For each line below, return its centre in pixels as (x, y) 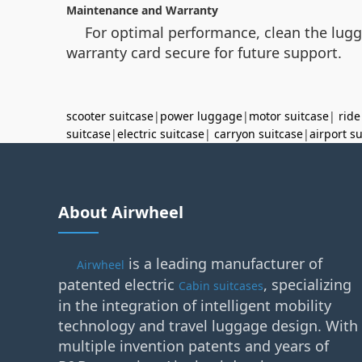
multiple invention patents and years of (194, 346)
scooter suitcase (110, 116)
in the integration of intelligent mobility (195, 305)
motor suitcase (289, 116)
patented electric (118, 284)
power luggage (201, 116)
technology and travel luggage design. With (208, 326)
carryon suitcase (259, 134)
